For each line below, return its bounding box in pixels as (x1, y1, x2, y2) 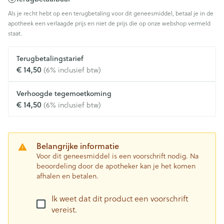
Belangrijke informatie (36, 140, 119, 151)
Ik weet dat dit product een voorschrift (51, 193, 188, 204)
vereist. (51, 204, 77, 215)
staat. (8, 29, 22, 37)
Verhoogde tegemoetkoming (16, 88, 111, 98)
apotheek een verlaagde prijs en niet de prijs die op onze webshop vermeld (8, 19, 210, 27)
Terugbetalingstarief (16, 53, 83, 63)
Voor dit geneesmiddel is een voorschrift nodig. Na (36, 151, 198, 161)
